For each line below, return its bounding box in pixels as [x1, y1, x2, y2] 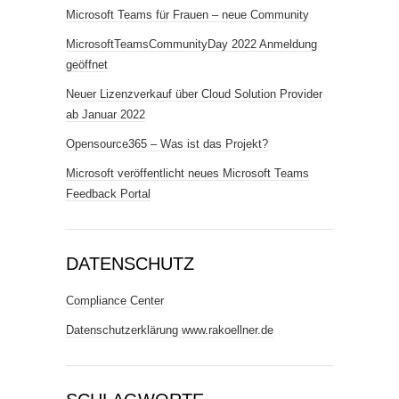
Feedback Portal [66, 187, 151, 200]
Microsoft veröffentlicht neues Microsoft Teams [66, 167, 309, 180]
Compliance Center [66, 294, 164, 307]
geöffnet [66, 58, 108, 71]
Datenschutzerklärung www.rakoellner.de [66, 323, 273, 337]
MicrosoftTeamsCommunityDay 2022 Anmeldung [66, 37, 317, 51]
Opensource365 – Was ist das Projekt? [66, 137, 268, 151]
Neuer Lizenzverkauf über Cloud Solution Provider [66, 87, 322, 101]
